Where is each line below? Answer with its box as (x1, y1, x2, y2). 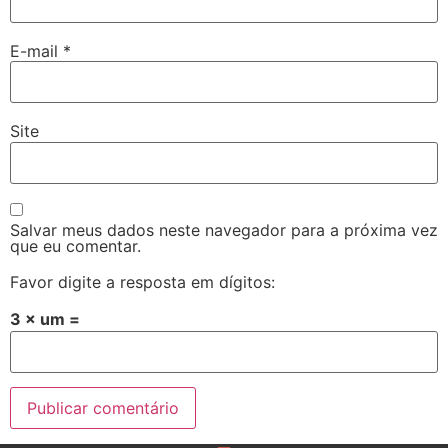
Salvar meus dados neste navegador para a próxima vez (10, 219, 438, 240)
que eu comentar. (10, 235, 141, 256)
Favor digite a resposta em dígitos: (10, 271, 275, 292)
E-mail (10, 40, 63, 61)
